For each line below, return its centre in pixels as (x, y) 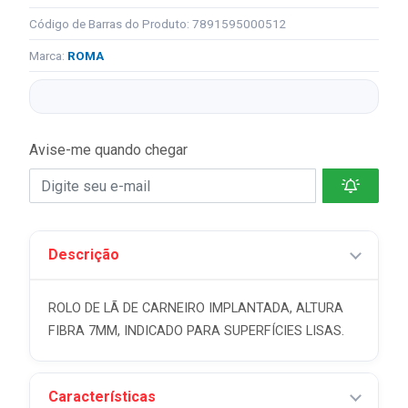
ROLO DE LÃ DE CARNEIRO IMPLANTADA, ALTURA (196, 308)
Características (102, 397)
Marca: (48, 56)
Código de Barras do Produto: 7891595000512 (158, 24)
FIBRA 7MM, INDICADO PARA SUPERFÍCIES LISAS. (196, 331)
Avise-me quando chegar (108, 150)
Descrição (84, 255)
